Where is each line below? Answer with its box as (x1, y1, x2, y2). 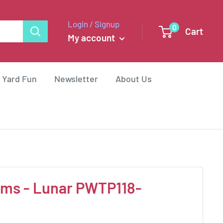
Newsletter (54, 73, 98, 85)
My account (68, 31, 117, 43)
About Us (115, 73, 152, 85)
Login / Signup (68, 18, 119, 29)
